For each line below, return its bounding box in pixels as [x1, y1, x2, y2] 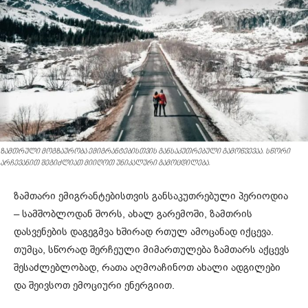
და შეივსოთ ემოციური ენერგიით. [14, 278, 175, 292]
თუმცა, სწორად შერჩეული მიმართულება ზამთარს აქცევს [14, 242, 289, 256]
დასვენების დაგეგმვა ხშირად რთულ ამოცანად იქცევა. [14, 224, 274, 239]
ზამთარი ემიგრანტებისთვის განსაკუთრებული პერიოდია [14, 188, 288, 203]
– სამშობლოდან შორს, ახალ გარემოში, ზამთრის [14, 206, 252, 221]
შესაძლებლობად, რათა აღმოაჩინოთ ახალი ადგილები [14, 260, 280, 274]
